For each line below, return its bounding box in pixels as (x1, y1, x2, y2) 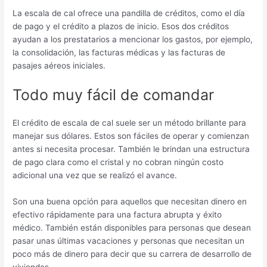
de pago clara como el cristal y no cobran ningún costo (13, 157, 224, 167)
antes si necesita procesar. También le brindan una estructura (13, 144, 250, 154)
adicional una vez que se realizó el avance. (13, 170, 178, 180)
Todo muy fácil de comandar (13, 86, 215, 104)
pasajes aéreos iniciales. (13, 61, 106, 71)
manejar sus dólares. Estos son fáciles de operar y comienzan (13, 131, 250, 141)
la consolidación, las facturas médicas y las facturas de (13, 48, 226, 58)
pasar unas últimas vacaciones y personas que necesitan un (13, 235, 245, 246)
